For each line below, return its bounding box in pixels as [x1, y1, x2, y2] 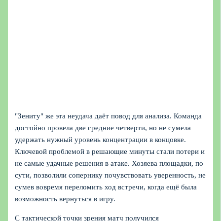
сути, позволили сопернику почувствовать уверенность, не [15, 171, 206, 179]
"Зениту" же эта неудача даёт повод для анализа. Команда [15, 111, 202, 120]
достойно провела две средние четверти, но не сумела [15, 123, 191, 132]
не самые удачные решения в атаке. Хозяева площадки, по [15, 159, 204, 167]
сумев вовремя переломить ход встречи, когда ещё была [15, 183, 197, 191]
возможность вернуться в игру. [15, 194, 116, 203]
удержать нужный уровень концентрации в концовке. [15, 135, 186, 144]
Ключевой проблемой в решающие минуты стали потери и [15, 147, 205, 155]
